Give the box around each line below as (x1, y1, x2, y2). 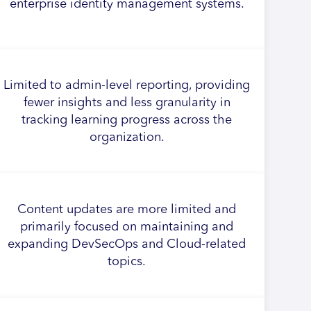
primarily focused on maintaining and (20, 220, 234, 233)
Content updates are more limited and (17, 203, 237, 216)
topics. (108, 255, 146, 268)
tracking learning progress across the (22, 113, 233, 126)
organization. (89, 131, 165, 144)
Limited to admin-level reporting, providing (3, 78, 251, 92)
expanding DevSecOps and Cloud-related (8, 237, 246, 251)
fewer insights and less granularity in (23, 96, 230, 109)
